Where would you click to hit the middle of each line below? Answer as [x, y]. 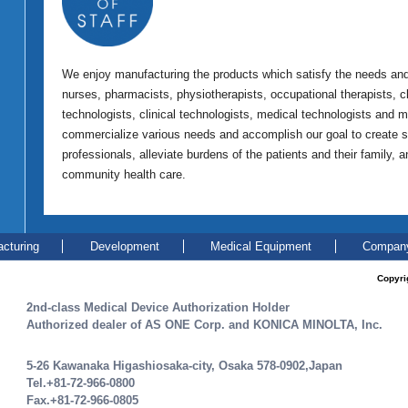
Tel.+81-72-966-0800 [81, 382]
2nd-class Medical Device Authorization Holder [158, 307]
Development [124, 246]
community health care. [124, 175]
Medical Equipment [261, 246]
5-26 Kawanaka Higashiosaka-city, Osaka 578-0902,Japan [184, 365]
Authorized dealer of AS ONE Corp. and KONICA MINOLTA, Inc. [204, 325]
